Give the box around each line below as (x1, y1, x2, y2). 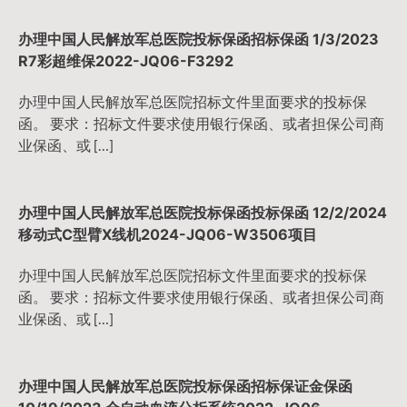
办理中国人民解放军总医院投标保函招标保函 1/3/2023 (18, 30, 379, 49)
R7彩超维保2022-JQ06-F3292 (18, 52, 233, 71)
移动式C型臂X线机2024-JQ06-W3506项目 (18, 224, 317, 243)
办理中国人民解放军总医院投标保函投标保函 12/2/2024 (18, 203, 387, 222)
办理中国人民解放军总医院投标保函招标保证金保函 (18, 376, 352, 395)
